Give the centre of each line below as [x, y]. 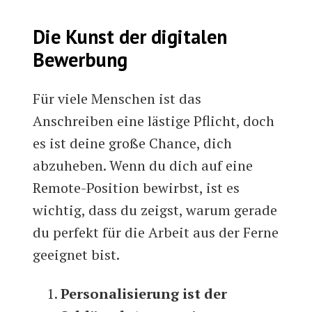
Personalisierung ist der [144, 294]
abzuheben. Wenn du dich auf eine [143, 166]
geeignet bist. [77, 255]
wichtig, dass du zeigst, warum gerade [155, 210]
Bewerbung [80, 60]
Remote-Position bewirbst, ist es [136, 188]
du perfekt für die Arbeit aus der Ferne [156, 233]
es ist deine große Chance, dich [133, 143]
